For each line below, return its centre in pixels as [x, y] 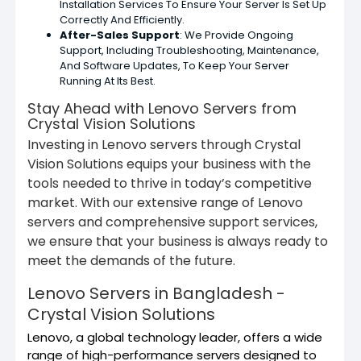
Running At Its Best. [108, 81]
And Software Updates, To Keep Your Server [174, 65]
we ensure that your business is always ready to [178, 241]
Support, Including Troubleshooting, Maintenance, [189, 50]
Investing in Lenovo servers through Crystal [164, 144]
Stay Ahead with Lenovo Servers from [162, 108]
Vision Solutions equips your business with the [169, 164]
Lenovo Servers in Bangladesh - [156, 293]
